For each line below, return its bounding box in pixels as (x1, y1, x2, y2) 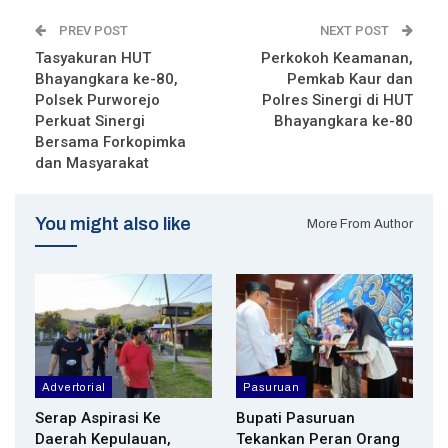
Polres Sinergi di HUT (262, 91, 413, 110)
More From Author (307, 216, 413, 232)
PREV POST (56, 23, 128, 39)
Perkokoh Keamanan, (261, 49, 413, 68)
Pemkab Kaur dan (287, 70, 413, 89)
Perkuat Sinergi (35, 112, 145, 131)
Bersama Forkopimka (35, 133, 186, 152)
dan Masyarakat (35, 154, 149, 173)
